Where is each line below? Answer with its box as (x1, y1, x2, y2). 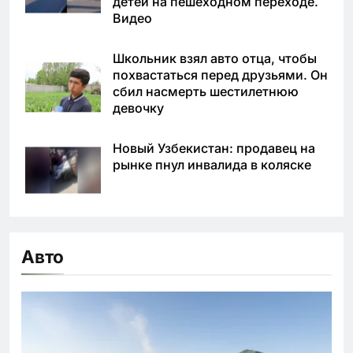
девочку (113, 100, 164, 117)
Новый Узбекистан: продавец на (113, 140, 315, 157)
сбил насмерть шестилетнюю (113, 84, 299, 100)
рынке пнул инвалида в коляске (113, 157, 311, 173)
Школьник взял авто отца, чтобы (113, 50, 317, 67)
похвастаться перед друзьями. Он (113, 67, 328, 84)
